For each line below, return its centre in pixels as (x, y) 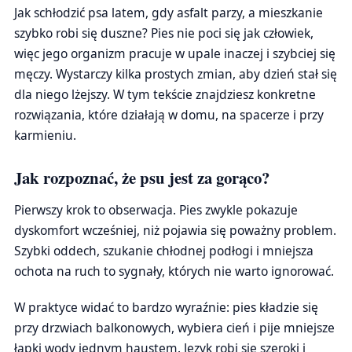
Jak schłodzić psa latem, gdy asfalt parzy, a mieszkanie (169, 13)
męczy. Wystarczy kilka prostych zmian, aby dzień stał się (176, 74)
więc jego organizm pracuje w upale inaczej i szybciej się (175, 53)
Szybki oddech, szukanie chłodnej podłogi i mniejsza (164, 251)
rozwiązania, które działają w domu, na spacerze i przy (169, 115)
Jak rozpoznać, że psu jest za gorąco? (142, 178)
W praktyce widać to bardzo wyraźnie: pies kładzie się (166, 307)
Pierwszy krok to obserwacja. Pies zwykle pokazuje (156, 210)
